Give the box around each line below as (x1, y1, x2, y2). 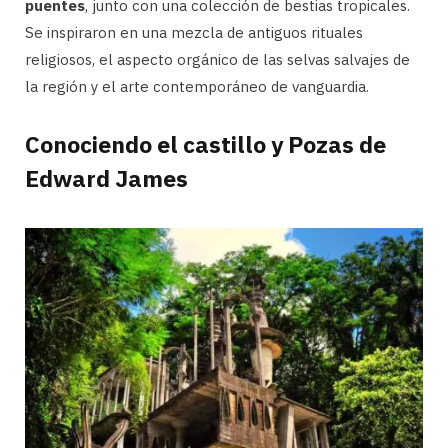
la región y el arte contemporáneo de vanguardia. (25, 76, 369, 96)
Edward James (25, 163, 188, 194)
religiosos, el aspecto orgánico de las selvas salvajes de (25, 49, 410, 69)
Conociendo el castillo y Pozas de (25, 129, 386, 160)
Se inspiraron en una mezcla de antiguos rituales (25, 22, 363, 42)
